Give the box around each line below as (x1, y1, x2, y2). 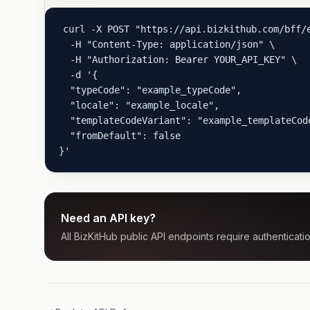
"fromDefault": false (59, 130, 181, 141)
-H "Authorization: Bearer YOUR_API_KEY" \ (59, 54, 297, 65)
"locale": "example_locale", (59, 100, 219, 111)
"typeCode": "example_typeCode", (59, 84, 241, 95)
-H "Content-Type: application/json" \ (59, 39, 275, 50)
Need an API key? (61, 211, 156, 225)
